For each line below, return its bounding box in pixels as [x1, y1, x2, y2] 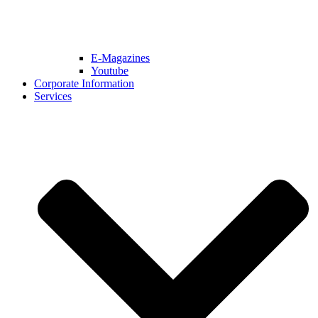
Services [34, 90, 72, 103]
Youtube [91, 65, 128, 77]
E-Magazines [91, 52, 150, 65]
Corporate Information [34, 77, 134, 90]
